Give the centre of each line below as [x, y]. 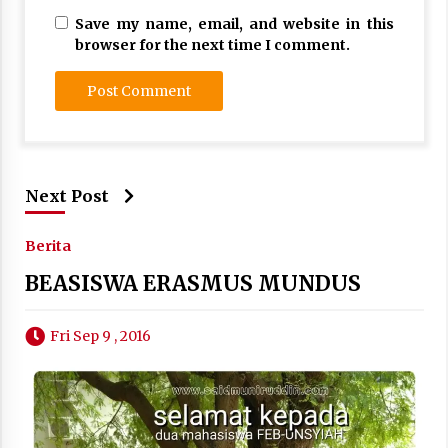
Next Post [66, 195]
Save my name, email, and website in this [234, 23]
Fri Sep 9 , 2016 [100, 335]
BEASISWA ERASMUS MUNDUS [192, 283]
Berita [47, 245]
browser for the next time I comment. [212, 44]
